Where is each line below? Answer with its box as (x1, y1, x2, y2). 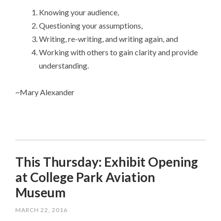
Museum (15, 184, 66, 200)
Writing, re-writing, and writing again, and (39, 34, 179, 44)
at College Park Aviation (15, 169, 155, 185)
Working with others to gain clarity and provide (39, 47, 198, 57)
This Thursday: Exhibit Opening (15, 153, 198, 170)
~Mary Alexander (15, 87, 75, 97)
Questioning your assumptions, (39, 21, 143, 31)
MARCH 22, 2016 (15, 206, 68, 214)
